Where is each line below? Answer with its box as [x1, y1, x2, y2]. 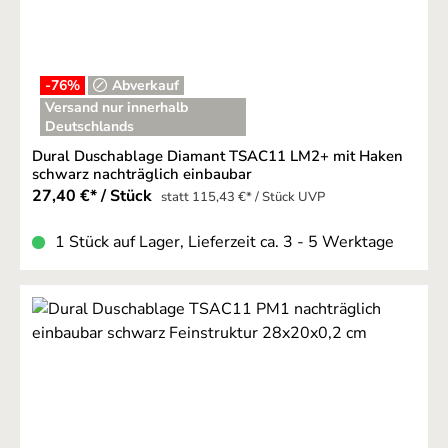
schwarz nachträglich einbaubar [32, 164, 252, 185]
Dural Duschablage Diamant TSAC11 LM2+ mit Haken [32, 146, 403, 167]
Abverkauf [112, 75, 180, 95]
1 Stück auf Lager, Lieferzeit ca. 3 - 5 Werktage [55, 231, 394, 254]
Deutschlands [45, 117, 134, 136]
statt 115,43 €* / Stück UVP [161, 188, 325, 207]
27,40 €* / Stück [32, 185, 156, 208]
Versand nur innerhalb [45, 98, 188, 117]
